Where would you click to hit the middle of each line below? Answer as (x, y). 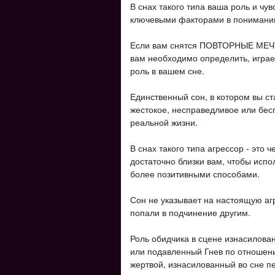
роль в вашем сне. (167, 71)
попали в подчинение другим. (190, 212)
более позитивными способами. (195, 174)
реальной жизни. (164, 122)
